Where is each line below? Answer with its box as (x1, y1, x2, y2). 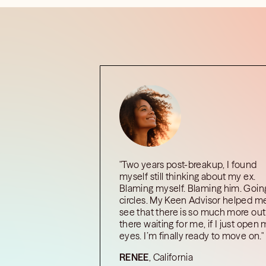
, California (148, 251, 194, 263)
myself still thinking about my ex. (119, 170, 256, 182)
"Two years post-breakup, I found (119, 159, 257, 170)
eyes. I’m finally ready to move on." (119, 230, 264, 242)
